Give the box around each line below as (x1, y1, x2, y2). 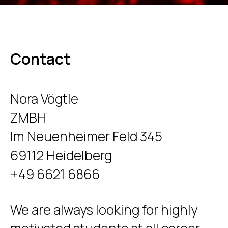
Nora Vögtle (10, 89, 78, 108)
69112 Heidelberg (10, 146, 112, 164)
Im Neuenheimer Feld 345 (10, 127, 162, 146)
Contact (10, 48, 70, 69)
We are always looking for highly (10, 200, 197, 219)
